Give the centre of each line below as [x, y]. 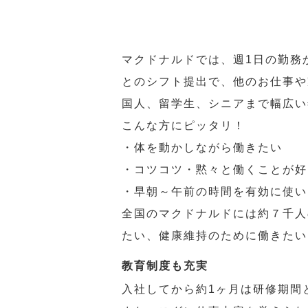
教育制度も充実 [165, 266]
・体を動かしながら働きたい [202, 147]
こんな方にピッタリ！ [184, 125]
